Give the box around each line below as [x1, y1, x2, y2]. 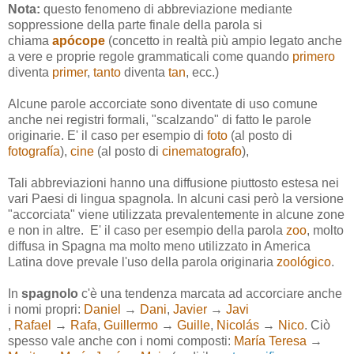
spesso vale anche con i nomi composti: [8, 334, 234, 348]
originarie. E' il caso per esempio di [8, 129, 207, 143]
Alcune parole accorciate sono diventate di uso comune [8, 97, 318, 111]
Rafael [14, 318, 51, 333]
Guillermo [104, 318, 158, 333]
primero [292, 50, 335, 64]
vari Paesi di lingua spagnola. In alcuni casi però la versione [8, 192, 344, 206]
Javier [173, 303, 207, 317]
